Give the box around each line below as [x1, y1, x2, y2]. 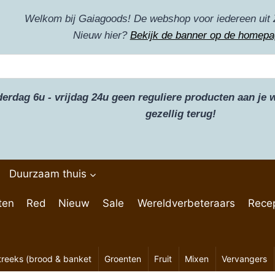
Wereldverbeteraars [137, 196, 236, 209]
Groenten [104, 254, 141, 265]
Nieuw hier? [72, 29, 130, 41]
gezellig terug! [145, 108, 216, 120]
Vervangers [221, 254, 267, 265]
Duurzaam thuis [9, 168, 87, 180]
